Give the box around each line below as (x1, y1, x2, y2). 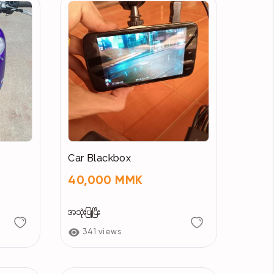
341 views (83, 228, 122, 236)
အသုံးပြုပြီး (68, 207, 100, 218)
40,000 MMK (68, 174, 143, 187)
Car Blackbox (68, 152, 131, 165)
